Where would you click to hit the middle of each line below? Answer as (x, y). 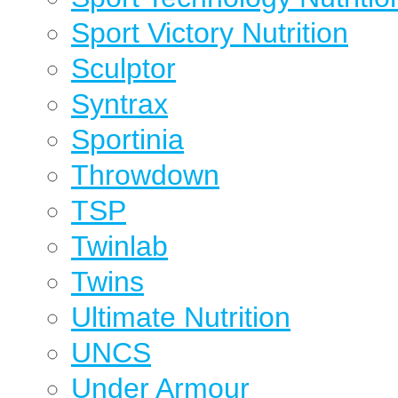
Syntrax (119, 104)
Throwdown (145, 175)
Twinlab (119, 246)
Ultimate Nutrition (181, 317)
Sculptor (123, 68)
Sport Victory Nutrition (210, 33)
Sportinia (127, 139)
